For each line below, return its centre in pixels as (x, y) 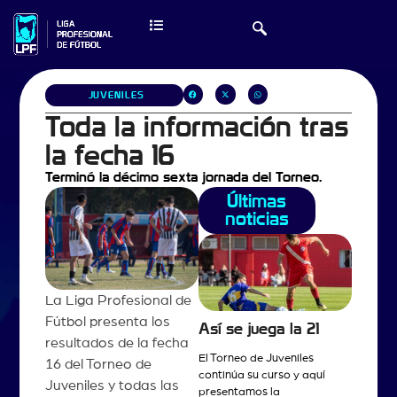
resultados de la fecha (117, 343)
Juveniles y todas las (112, 385)
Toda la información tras (197, 127)
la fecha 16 (109, 156)
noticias (257, 219)
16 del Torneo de (98, 364)
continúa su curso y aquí (262, 375)
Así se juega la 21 (259, 330)
